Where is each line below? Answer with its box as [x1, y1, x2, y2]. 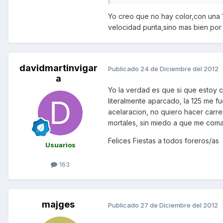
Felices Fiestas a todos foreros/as [108, 136, 219, 145]
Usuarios [45, 140, 76, 149]
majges [42, 199, 75, 210]
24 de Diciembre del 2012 [140, 64, 219, 73]
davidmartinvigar [19, 62, 98, 73]
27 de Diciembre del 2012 [140, 201, 218, 209]
